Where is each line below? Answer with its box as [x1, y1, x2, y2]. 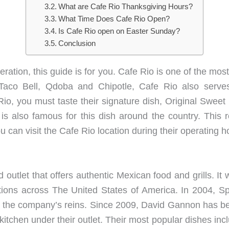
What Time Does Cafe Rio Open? [58, 15, 170, 23]
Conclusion [58, 39, 96, 48]
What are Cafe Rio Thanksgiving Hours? [58, 3, 193, 11]
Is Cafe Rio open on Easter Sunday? [58, 27, 180, 35]
